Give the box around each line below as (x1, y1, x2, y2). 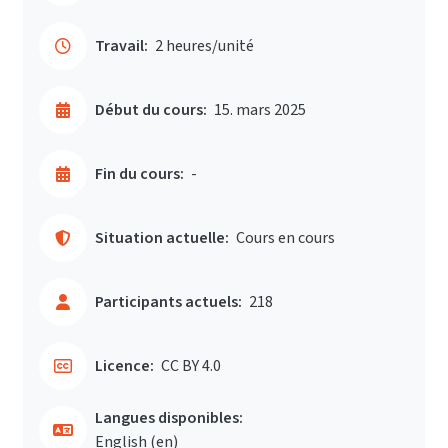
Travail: (95, 35, 148, 57)
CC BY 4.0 (161, 355, 221, 377)
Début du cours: (95, 99, 207, 121)
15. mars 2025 (214, 99, 306, 121)
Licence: (95, 355, 154, 377)
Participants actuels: (95, 291, 242, 313)
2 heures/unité (155, 35, 254, 57)
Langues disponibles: (95, 407, 243, 429)
